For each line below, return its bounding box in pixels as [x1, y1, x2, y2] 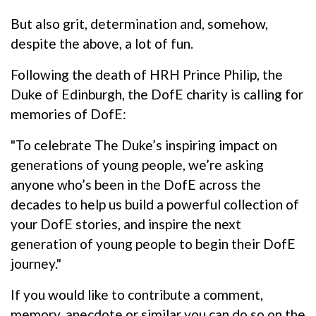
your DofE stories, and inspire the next [11, 215, 241, 232]
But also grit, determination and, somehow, [11, 15, 268, 32]
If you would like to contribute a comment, [11, 286, 263, 303]
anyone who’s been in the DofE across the [11, 176, 261, 193]
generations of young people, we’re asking [11, 156, 264, 173]
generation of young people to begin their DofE [11, 235, 296, 252]
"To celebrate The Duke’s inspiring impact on [11, 136, 277, 153]
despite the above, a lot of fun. [11, 35, 193, 51]
